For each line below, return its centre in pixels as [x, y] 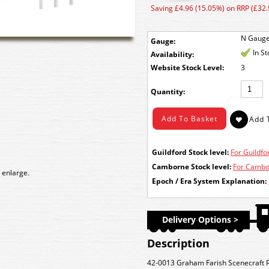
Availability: [172, 54]
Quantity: [168, 92]
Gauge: [163, 41]
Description [178, 243]
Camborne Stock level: [192, 167]
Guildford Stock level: [190, 152]
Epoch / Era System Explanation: [209, 181]
